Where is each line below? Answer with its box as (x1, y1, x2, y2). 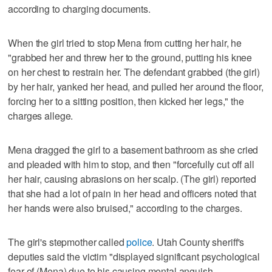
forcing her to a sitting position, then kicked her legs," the (8, 93, 244, 108)
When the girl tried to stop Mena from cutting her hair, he (8, 35, 242, 50)
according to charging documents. (8, 1, 151, 16)
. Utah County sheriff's (152, 234, 245, 249)
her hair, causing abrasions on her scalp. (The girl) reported (8, 171, 256, 186)
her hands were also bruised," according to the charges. (8, 200, 242, 215)
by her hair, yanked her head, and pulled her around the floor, (8, 79, 263, 93)
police (126, 234, 152, 249)
